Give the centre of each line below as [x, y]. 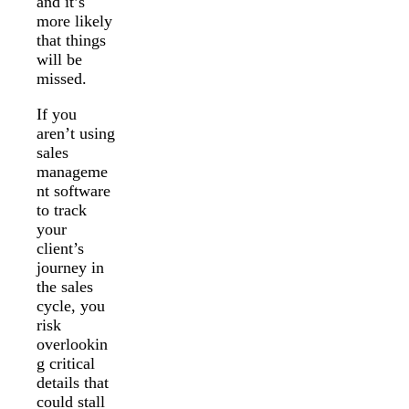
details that [73, 382]
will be [59, 59]
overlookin [72, 344]
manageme [72, 171]
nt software [73, 190]
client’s [60, 248]
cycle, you [71, 305]
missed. [62, 78]
